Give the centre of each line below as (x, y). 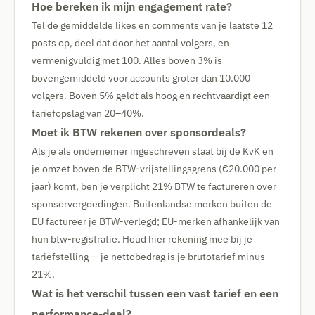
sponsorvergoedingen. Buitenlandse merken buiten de (152, 204)
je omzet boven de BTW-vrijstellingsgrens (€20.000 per (154, 169)
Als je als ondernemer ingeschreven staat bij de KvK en (153, 151)
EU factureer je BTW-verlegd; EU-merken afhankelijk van (156, 221)
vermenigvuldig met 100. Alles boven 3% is (127, 60)
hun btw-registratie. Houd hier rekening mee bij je (142, 239)
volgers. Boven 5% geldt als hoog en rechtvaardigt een (151, 96)
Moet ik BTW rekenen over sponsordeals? (139, 132)
